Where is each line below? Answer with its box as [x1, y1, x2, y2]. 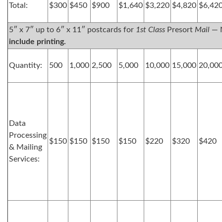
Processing [9, 131, 47, 139]
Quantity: [9, 61, 42, 69]
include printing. [9, 38, 66, 46]
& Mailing [9, 143, 42, 151]
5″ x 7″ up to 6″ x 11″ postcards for [9, 26, 136, 34]
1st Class [136, 26, 165, 34]
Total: [9, 1, 28, 9]
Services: [9, 155, 40, 163]
